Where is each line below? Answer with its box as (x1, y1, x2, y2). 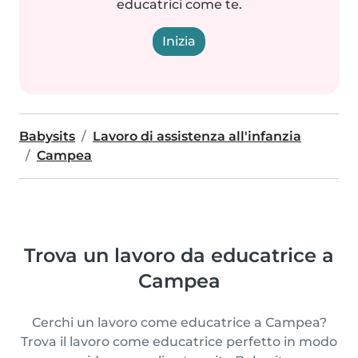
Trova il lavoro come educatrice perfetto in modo (21, 334, 337, 349)
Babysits (19, 129, 75, 144)
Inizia (162, 34, 196, 49)
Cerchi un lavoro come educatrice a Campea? (31, 315, 327, 330)
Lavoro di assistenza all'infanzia (93, 129, 301, 144)
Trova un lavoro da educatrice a (24, 244, 334, 267)
